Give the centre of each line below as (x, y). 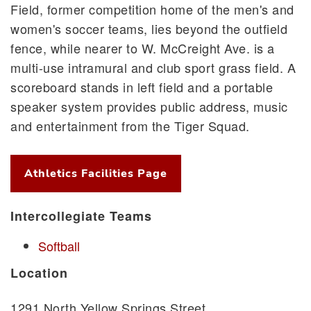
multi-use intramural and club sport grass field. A (153, 68)
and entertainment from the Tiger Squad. (130, 126)
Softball (59, 246)
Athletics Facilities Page (96, 174)
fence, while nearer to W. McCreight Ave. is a (143, 48)
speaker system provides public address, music (149, 107)
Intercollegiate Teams (81, 216)
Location (39, 273)
